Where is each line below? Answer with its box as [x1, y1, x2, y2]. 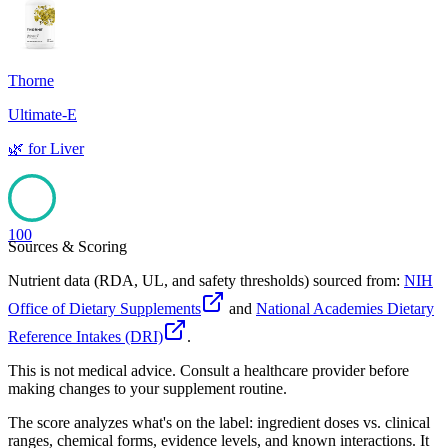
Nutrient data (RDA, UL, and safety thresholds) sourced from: [8, 272, 400, 290]
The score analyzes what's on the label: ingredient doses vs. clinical [8, 414, 430, 432]
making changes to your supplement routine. [8, 380, 287, 398]
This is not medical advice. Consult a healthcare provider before [8, 362, 409, 380]
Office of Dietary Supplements [8, 300, 201, 318]
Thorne [8, 72, 54, 90]
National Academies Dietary [256, 300, 434, 318]
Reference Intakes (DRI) [8, 328, 163, 346]
